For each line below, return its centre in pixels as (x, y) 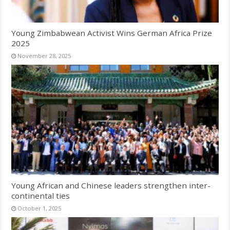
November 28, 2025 (44, 55)
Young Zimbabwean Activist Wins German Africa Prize (112, 33)
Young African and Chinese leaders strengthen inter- (111, 185)
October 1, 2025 (40, 208)
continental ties (41, 195)
